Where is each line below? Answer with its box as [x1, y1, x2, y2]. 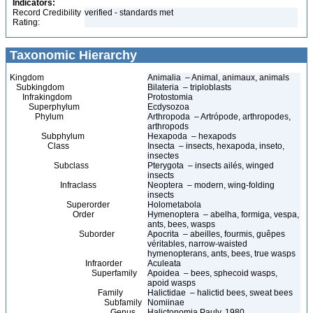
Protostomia [147, 92, 195, 102]
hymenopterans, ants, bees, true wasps [147, 249, 296, 259]
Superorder [10, 200, 110, 210]
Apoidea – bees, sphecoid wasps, [147, 268, 277, 278]
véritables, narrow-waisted [147, 239, 247, 249]
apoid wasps [147, 278, 196, 288]
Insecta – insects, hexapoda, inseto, [147, 141, 284, 151]
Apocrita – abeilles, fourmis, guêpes [147, 229, 285, 239]
